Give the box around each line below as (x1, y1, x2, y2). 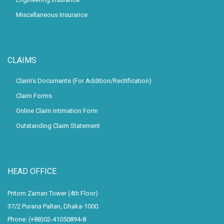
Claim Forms (16, 92, 52, 99)
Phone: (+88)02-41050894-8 (7, 215, 86, 223)
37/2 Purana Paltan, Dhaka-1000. (7, 202, 99, 210)
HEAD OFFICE (7, 166, 56, 176)
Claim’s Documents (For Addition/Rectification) (16, 77, 151, 84)
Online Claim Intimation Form (16, 107, 98, 114)
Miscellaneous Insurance (16, 11, 87, 18)
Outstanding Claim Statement (16, 122, 100, 129)
